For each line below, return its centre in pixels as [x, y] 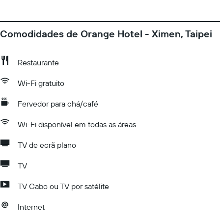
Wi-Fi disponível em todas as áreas [77, 124]
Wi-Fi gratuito [41, 83]
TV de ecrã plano [47, 145]
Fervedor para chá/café [58, 104]
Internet [31, 207]
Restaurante [38, 62]
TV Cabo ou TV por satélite [63, 186]
